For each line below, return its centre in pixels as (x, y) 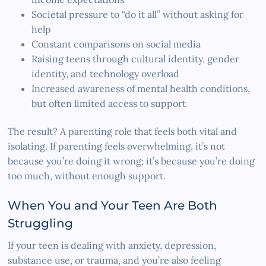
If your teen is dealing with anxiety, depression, (112, 245)
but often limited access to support (109, 103)
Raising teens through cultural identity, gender (136, 58)
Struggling (41, 223)
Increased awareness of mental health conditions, (141, 88)
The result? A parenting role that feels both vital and (123, 131)
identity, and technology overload (106, 73)
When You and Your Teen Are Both (113, 205)
